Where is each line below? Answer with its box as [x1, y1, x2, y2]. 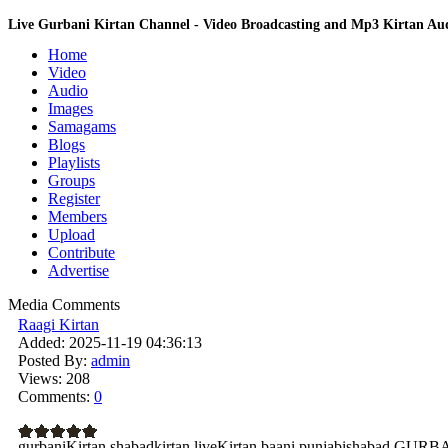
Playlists [48, 154, 100, 171]
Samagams [48, 118, 116, 135]
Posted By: [18, 352, 87, 369]
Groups [48, 172, 95, 189]
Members [48, 208, 107, 225]
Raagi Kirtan [18, 316, 99, 333]
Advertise [48, 262, 109, 279]
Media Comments [8, 296, 120, 313]
